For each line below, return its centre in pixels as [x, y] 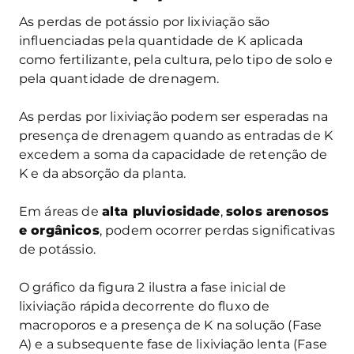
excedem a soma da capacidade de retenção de [173, 154]
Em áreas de [60, 211]
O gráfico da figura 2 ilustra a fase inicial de [153, 287]
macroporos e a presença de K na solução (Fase [171, 325]
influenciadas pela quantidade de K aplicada [161, 40]
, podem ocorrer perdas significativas [217, 230]
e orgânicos [59, 230]
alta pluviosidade [161, 211]
